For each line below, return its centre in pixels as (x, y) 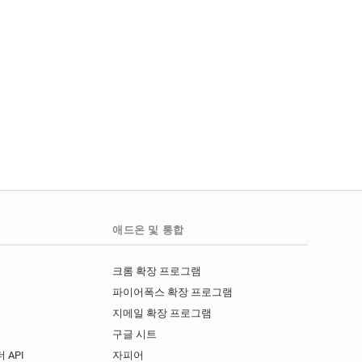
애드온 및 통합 (148, 230)
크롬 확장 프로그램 (156, 271)
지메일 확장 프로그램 (162, 314)
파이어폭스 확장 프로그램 (172, 293)
